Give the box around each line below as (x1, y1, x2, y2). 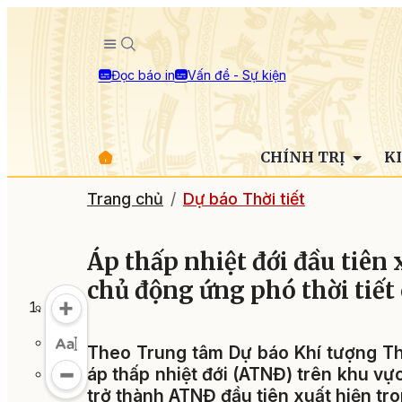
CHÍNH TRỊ (259, 148, 348, 166)
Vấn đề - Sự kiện (187, 66, 286, 83)
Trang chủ (87, 189, 163, 208)
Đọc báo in (110, 66, 175, 83)
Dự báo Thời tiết (183, 189, 305, 208)
